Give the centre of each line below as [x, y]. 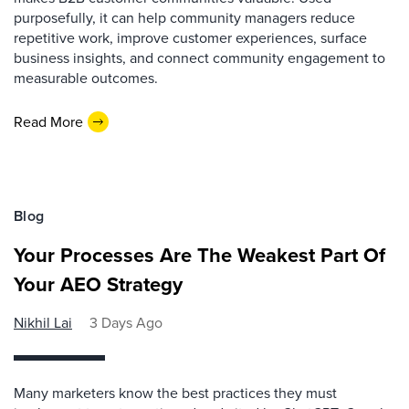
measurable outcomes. [86, 79]
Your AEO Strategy [98, 285]
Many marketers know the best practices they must [175, 393]
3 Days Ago [126, 323]
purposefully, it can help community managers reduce [184, 18]
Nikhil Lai [43, 323]
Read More [48, 121]
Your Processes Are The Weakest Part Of [199, 256]
